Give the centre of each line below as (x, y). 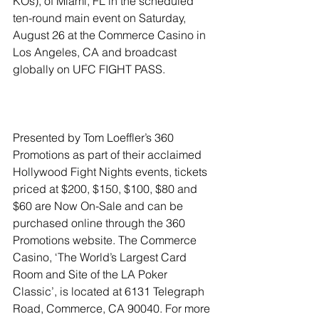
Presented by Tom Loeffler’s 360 (95, 137)
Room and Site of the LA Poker (91, 274)
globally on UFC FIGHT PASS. (89, 69)
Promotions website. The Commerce (106, 240)
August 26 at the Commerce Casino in (111, 35)
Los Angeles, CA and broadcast (96, 52)
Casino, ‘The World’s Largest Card (101, 257)
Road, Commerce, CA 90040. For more (113, 308)
